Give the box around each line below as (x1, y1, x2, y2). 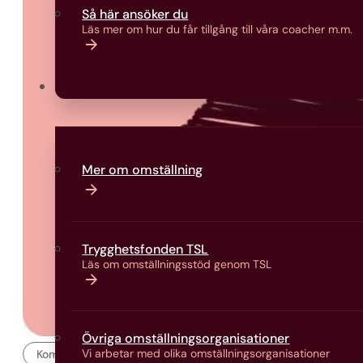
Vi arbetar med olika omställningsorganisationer (82, 346, 331, 361)
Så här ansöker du (82, 6, 189, 23)
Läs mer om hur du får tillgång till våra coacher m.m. (82, 22, 353, 37)
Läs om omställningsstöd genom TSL (82, 256, 272, 271)
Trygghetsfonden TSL (82, 240, 209, 258)
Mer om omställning (82, 161, 203, 179)
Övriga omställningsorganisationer (82, 330, 290, 348)
